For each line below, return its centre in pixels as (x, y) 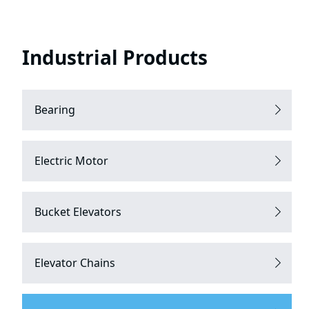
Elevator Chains (74, 262)
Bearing (54, 109)
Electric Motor (71, 160)
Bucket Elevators (78, 211)
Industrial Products (114, 57)
